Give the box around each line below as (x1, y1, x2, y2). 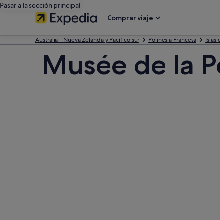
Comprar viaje (107, 13, 153, 22)
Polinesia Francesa (148, 36, 196, 44)
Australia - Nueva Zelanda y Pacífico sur (35, 36, 139, 44)
